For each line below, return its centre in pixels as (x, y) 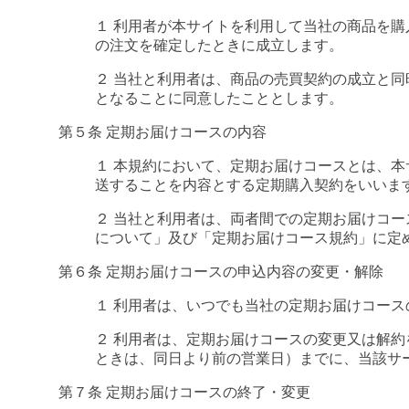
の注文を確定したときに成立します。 (219, 45)
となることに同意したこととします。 (219, 98)
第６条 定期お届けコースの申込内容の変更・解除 (221, 271)
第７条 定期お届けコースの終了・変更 (184, 392)
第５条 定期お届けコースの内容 (163, 131)
